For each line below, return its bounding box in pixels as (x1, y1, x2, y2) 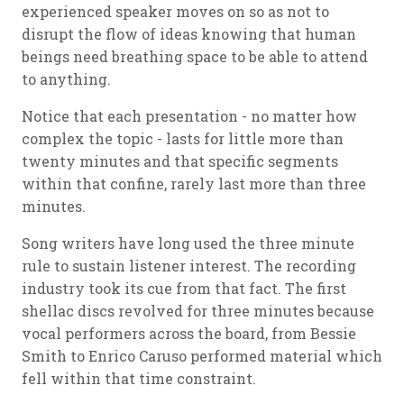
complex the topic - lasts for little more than (22, 129, 344, 148)
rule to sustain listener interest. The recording (22, 256, 356, 275)
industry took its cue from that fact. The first (22, 279, 346, 298)
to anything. (22, 69, 111, 88)
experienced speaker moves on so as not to (22, 2, 329, 21)
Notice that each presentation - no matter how (22, 106, 357, 125)
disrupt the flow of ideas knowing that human (22, 24, 356, 43)
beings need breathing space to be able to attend (22, 47, 368, 66)
